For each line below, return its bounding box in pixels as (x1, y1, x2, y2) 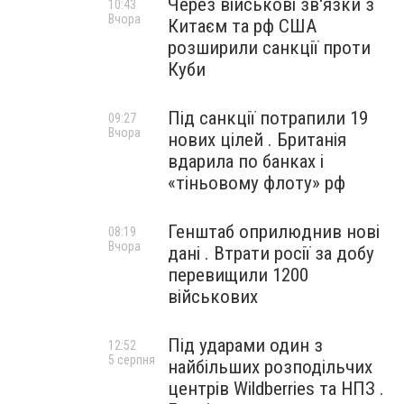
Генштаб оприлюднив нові (168, 221, 380, 243)
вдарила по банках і (168, 151, 324, 172)
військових (168, 286, 258, 308)
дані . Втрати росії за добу (168, 243, 374, 264)
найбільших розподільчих (168, 356, 372, 378)
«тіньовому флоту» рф (168, 172, 345, 194)
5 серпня (108, 353, 155, 367)
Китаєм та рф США (168, 15, 317, 37)
